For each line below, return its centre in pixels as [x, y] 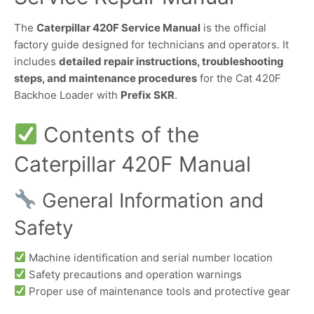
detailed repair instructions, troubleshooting [171, 62]
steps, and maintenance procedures [105, 78]
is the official [233, 28]
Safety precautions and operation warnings [134, 274]
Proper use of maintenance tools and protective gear [158, 291]
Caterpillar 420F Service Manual [118, 28]
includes [36, 62]
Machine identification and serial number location [150, 257]
